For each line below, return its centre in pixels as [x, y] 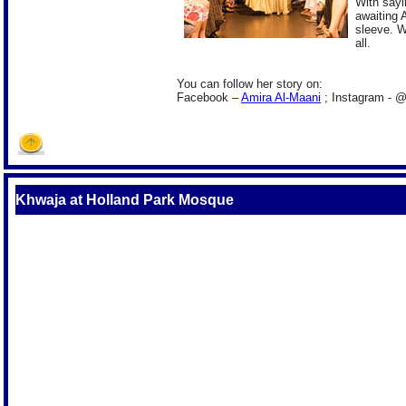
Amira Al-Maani [281, 97]
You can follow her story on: [250, 84]
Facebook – [209, 97]
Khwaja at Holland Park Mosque [125, 200]
